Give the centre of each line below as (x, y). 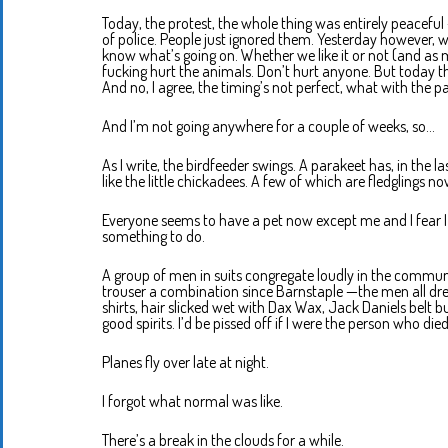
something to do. (153, 236)
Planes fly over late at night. (185, 362)
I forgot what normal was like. (192, 401)
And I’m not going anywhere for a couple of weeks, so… (268, 126)
